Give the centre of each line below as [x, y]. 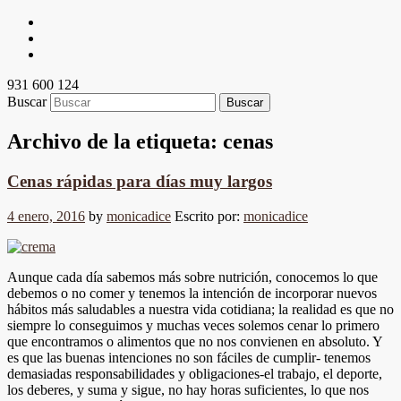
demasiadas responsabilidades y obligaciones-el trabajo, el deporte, [195, 373]
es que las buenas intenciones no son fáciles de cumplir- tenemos [189, 357]
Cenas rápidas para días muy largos [140, 181]
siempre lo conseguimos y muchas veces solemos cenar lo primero [193, 325]
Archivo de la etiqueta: [115, 141]
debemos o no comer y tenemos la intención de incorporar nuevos [192, 293]
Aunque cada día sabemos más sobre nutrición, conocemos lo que [192, 277]
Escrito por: [209, 216]
